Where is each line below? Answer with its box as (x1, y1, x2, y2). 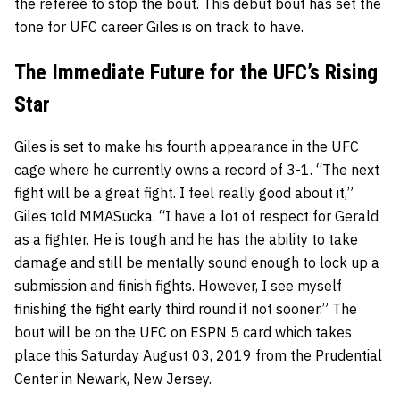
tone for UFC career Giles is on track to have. (14, 18, 304, 37)
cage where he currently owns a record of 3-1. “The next (14, 161, 379, 179)
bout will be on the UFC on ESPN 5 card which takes (14, 323, 352, 342)
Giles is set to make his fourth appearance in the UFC (14, 137, 359, 156)
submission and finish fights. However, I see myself (14, 277, 342, 296)
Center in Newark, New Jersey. (14, 370, 212, 388)
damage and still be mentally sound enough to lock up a (14, 254, 379, 272)
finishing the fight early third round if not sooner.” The (14, 300, 357, 319)
